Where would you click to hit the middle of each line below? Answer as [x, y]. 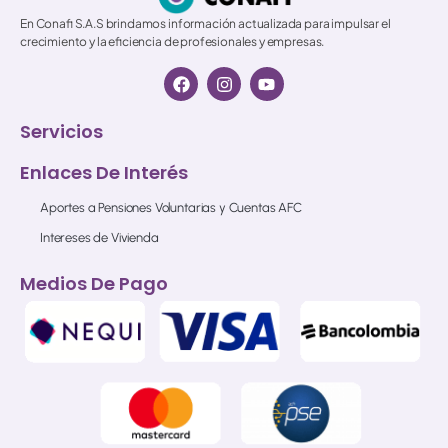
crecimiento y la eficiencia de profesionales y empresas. [172, 42]
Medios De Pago [94, 284]
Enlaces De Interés [104, 173]
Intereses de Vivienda [99, 238]
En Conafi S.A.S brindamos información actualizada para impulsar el [205, 24]
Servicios [61, 132]
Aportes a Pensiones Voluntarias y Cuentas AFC [171, 208]
